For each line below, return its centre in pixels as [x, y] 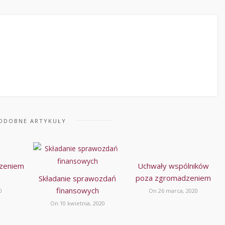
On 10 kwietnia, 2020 [77, 203]
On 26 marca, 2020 [174, 191]
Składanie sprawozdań [78, 179]
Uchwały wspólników [174, 166]
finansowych [77, 191]
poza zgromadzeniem [174, 178]
